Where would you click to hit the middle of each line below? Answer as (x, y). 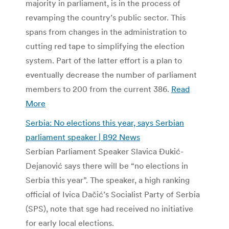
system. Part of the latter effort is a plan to (104, 60)
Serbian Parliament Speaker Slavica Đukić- (105, 151)
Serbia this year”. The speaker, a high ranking (108, 180)
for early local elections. (70, 223)
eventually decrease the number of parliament (111, 74)
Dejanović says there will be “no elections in (107, 165)
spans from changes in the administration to (106, 31)
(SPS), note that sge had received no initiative (109, 208)
